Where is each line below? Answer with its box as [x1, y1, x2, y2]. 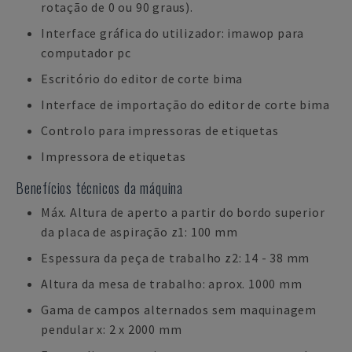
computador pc [41, 45, 131, 60]
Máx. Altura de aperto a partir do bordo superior [41, 204, 325, 220]
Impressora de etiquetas [41, 148, 186, 164]
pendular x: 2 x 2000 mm [41, 321, 182, 337]
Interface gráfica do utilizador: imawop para [41, 25, 305, 41]
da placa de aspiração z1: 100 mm [41, 224, 238, 240]
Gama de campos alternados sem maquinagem [41, 302, 317, 317]
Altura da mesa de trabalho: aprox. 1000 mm [41, 276, 302, 291]
